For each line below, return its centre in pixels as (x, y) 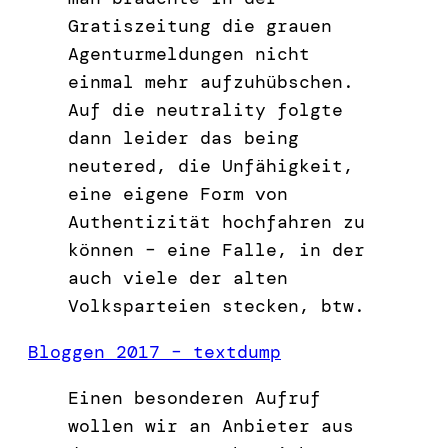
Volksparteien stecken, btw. (216, 305)
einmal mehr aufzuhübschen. (211, 81)
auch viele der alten (178, 277)
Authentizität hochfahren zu (216, 221)
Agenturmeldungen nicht (189, 53)
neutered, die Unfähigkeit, (211, 165)
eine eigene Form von (178, 193)
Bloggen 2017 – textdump (154, 351)
